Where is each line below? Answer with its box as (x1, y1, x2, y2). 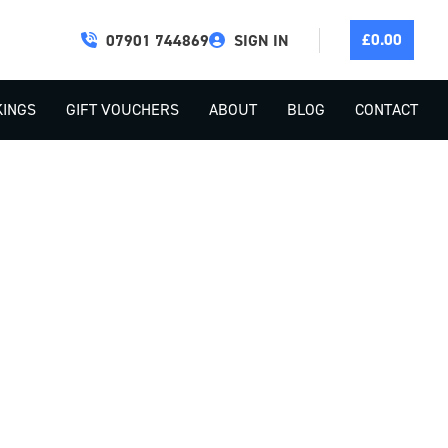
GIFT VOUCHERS (65, 99, 179, 120)
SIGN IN (233, 29, 289, 51)
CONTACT (354, 99, 418, 120)
